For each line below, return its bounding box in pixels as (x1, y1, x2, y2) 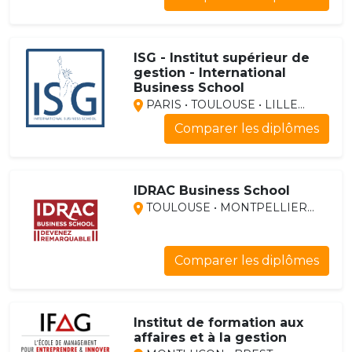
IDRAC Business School (133, 183, 290, 199)
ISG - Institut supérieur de (133, 50, 310, 66)
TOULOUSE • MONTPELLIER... (142, 200, 314, 215)
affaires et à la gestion (133, 330, 287, 346)
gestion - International (133, 65, 286, 81)
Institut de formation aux (133, 315, 303, 331)
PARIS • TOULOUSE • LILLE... (142, 97, 305, 112)
